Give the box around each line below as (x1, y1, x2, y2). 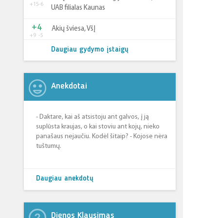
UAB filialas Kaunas (51, 4, 105, 12)
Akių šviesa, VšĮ (52, 25, 95, 33)
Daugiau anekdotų (36, 175, 93, 182)
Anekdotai (51, 82, 87, 91)
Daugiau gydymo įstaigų (51, 46, 128, 54)
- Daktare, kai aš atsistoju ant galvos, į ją (36, 113, 149, 121)
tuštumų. (36, 143, 61, 150)
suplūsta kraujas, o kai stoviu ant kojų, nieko (36, 123, 160, 130)
